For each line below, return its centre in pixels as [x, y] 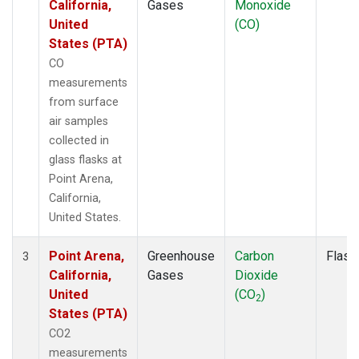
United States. [85, 217]
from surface [84, 102]
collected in [79, 140]
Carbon [254, 256]
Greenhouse [181, 256]
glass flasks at [85, 159]
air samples [79, 121]
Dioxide [256, 275]
